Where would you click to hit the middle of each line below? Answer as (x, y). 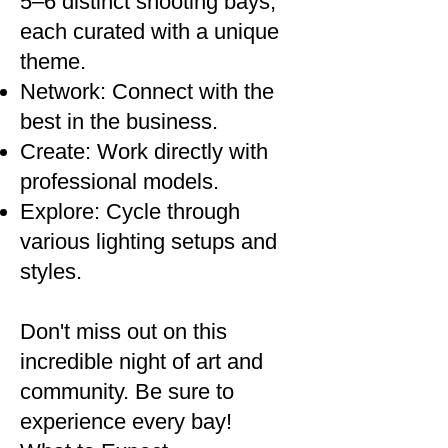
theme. (53, 61)
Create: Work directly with (144, 151)
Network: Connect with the (147, 91)
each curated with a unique (149, 31)
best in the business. (119, 121)
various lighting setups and (148, 241)
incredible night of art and (141, 361)
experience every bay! (126, 421)
